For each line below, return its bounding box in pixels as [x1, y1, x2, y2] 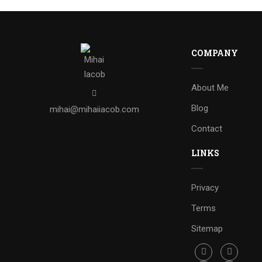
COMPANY [191, 47, 239, 58]
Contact [191, 123, 223, 134]
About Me [191, 82, 229, 93]
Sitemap [191, 223, 223, 234]
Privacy [191, 182, 219, 193]
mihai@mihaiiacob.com [49, 104, 139, 115]
